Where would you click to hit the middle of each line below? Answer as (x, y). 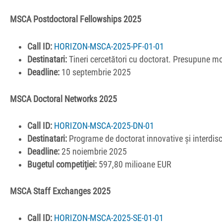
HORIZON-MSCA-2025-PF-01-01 (109, 46)
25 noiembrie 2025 (93, 151)
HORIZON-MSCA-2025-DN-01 (104, 126)
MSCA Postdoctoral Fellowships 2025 (76, 20)
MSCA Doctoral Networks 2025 (63, 99)
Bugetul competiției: (62, 164)
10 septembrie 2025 (95, 72)
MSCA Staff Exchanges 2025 (60, 192)
